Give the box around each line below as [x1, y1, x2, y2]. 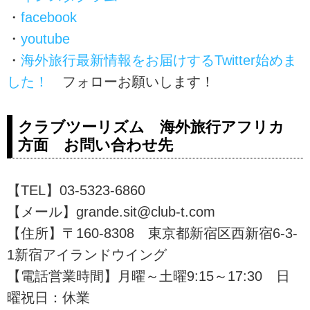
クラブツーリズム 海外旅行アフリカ [18, 118, 284, 136]
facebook [21, 10, 77, 26]
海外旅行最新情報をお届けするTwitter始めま [21, 53, 297, 69]
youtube [21, 31, 70, 47]
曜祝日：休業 [7, 290, 90, 306]
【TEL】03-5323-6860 [7, 183, 145, 199]
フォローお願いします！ [48, 74, 215, 90]
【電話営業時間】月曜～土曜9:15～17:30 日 [7, 268, 290, 284]
